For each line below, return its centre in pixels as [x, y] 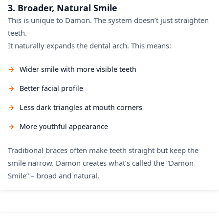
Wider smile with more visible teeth [78, 69]
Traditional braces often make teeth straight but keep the [103, 150]
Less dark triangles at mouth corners [81, 108]
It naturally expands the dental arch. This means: [89, 46]
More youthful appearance [64, 127]
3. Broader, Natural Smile [63, 8]
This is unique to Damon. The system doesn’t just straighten [108, 20]
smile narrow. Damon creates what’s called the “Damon [101, 163]
